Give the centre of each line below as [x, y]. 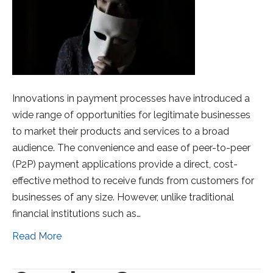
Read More [37, 236]
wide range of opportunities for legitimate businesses [131, 115]
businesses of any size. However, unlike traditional [123, 197]
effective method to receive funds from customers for [133, 181]
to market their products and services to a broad [121, 132]
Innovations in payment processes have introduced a [131, 99]
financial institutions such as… [76, 214]
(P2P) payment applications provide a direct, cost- [125, 165]
